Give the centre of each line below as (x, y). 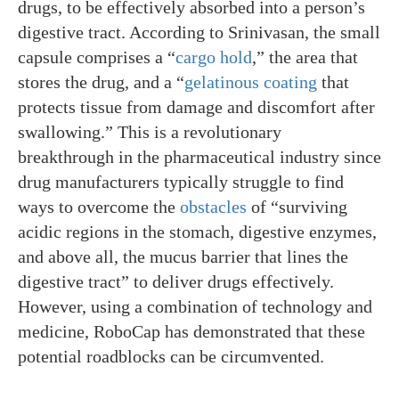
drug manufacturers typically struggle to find (181, 182)
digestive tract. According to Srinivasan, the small (199, 32)
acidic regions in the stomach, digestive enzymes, (197, 232)
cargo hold (214, 57)
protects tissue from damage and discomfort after (196, 107)
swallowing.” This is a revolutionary (150, 132)
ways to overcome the (99, 207)
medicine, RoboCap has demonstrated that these (191, 331)
